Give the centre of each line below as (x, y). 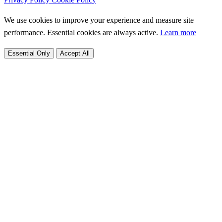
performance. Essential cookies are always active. (82, 32)
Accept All (75, 53)
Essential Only (29, 53)
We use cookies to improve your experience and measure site (99, 20)
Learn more (178, 32)
